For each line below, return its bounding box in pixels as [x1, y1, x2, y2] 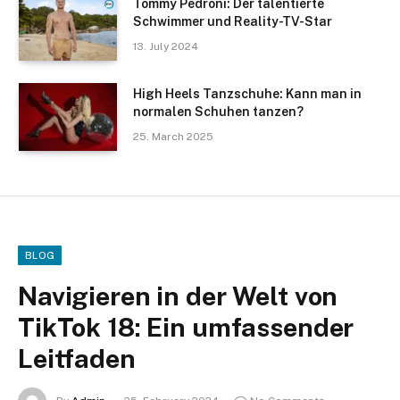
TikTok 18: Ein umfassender [18, 312, 354, 344]
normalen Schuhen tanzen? [133, 104, 304, 120]
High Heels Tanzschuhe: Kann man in [133, 87, 362, 102]
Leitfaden [18, 343, 136, 375]
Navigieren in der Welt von [18, 280, 338, 312]
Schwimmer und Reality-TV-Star [133, 14, 332, 29]
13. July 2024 [133, 40, 198, 54]
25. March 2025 [133, 130, 213, 144]
